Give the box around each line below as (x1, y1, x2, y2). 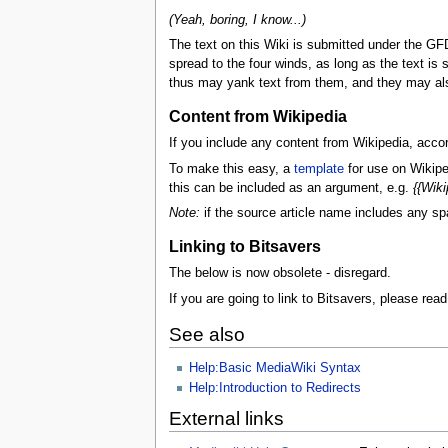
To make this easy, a (168, 161, 294, 176)
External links (168, 408, 284, 430)
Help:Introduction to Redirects (188, 381, 361, 396)
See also (168, 323, 245, 345)
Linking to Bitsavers (168, 237, 321, 256)
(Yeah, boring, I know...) (168, 12, 306, 27)
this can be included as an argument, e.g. (168, 180, 413, 195)
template (293, 161, 344, 176)
